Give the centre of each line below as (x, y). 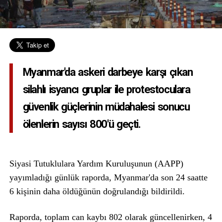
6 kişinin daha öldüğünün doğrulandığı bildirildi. (97, 192)
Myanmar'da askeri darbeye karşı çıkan (108, 72)
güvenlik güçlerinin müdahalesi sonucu (106, 107)
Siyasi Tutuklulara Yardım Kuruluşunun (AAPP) (96, 164)
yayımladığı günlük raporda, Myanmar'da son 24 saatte (108, 178)
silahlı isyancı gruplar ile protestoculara (106, 90)
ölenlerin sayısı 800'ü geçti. (82, 124)
